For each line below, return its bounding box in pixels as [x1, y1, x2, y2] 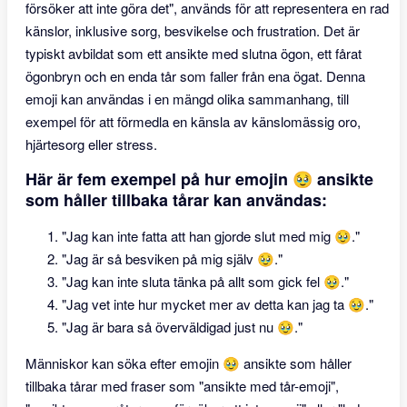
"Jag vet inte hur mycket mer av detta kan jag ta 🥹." [62, 294, 373, 313]
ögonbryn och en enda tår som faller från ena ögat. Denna [25, 66, 365, 85]
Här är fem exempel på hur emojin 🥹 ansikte [25, 167, 373, 191]
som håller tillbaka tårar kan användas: [25, 188, 327, 212]
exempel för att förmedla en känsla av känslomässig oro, [25, 112, 361, 131]
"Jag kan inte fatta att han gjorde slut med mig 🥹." [62, 226, 360, 245]
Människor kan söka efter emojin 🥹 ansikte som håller [25, 353, 352, 372]
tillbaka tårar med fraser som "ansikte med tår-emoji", [25, 376, 339, 395]
